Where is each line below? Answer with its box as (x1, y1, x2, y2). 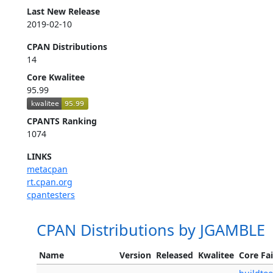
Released (156, 249, 193, 261)
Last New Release (27, 5, 100, 17)
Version (119, 249, 151, 261)
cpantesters (27, 189, 75, 201)
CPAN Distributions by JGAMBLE (37, 219, 265, 241)
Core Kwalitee (27, 71, 85, 83)
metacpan (27, 163, 68, 175)
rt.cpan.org (27, 176, 73, 188)
